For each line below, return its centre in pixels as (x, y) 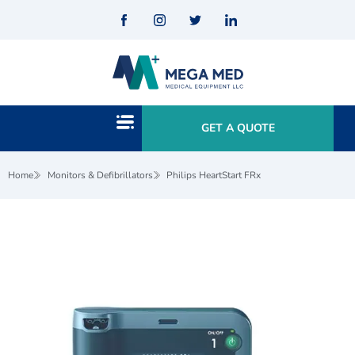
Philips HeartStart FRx (214, 176)
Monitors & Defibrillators (100, 176)
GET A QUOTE (238, 128)
